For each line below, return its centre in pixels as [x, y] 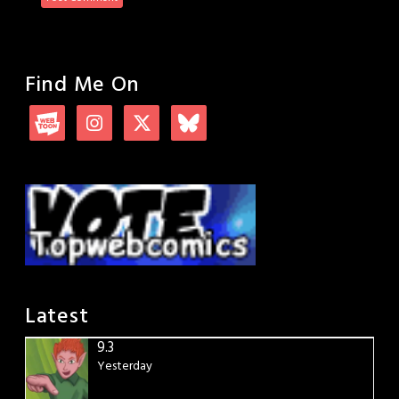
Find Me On [82, 85]
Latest [57, 318]
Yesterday [125, 367]
